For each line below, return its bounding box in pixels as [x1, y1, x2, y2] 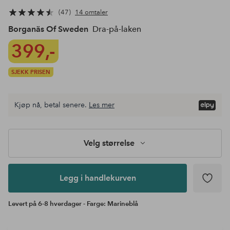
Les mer [89, 100, 114, 110]
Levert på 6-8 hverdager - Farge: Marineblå [8, 200, 138, 208]
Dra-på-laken [90, 24, 141, 34]
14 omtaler [75, 8, 108, 16]
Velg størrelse [83, 138, 135, 148]
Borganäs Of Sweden [8, 24, 88, 34]
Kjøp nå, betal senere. [14, 100, 87, 110]
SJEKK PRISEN [11, 68, 50, 76]
